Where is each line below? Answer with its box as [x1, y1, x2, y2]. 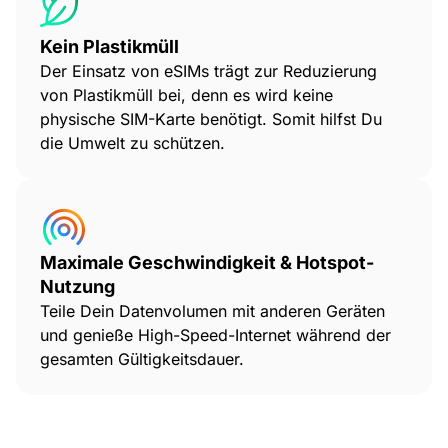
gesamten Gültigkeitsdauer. [40, 348, 244, 369]
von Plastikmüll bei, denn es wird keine [40, 84, 333, 105]
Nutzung [40, 275, 115, 297]
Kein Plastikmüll [40, 35, 179, 57]
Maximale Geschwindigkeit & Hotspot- [40, 251, 374, 273]
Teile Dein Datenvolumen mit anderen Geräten [40, 300, 385, 321]
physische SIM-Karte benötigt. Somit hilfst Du [40, 108, 382, 129]
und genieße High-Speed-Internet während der [40, 324, 391, 345]
